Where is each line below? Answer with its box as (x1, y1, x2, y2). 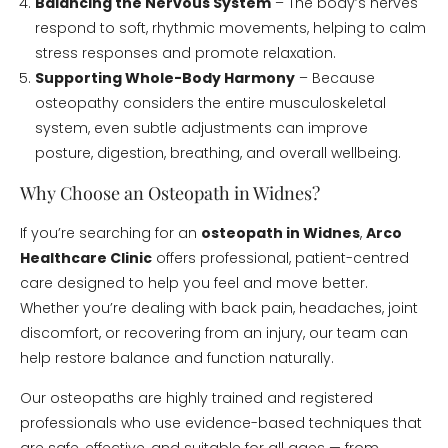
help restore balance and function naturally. (20, 348, 334, 368)
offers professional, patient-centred (152, 248, 409, 268)
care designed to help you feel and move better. (20, 273, 368, 293)
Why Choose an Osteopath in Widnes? (20, 181, 320, 205)
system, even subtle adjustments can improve (35, 118, 368, 138)
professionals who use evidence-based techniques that (20, 413, 422, 433)
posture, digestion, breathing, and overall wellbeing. (35, 143, 401, 163)
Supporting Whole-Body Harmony (35, 68, 295, 88)
